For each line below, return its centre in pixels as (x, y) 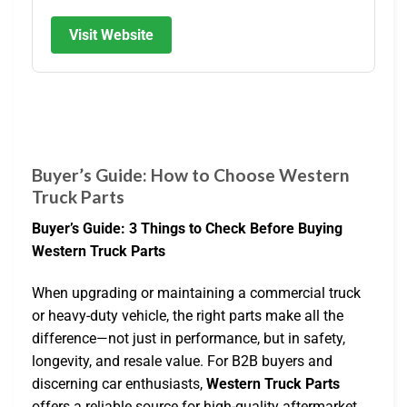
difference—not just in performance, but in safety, (189, 338)
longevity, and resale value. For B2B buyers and (182, 361)
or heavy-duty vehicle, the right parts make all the (188, 315)
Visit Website (111, 35)
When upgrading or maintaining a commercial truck (196, 293)
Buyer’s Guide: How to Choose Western (191, 175)
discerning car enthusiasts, (119, 383)
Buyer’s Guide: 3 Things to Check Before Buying (187, 229)
